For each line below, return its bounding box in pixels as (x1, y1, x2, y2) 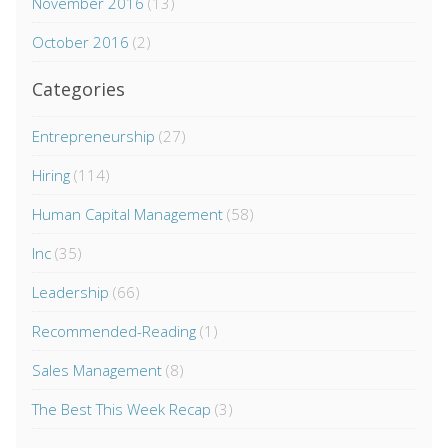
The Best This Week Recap (32, 399, 211, 420)
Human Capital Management (32, 204, 223, 225)
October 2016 (32, 32, 129, 53)
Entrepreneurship (32, 126, 155, 147)
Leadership (32, 282, 109, 303)
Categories (32, 77, 125, 102)
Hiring (32, 165, 70, 186)
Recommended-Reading (32, 321, 196, 342)
